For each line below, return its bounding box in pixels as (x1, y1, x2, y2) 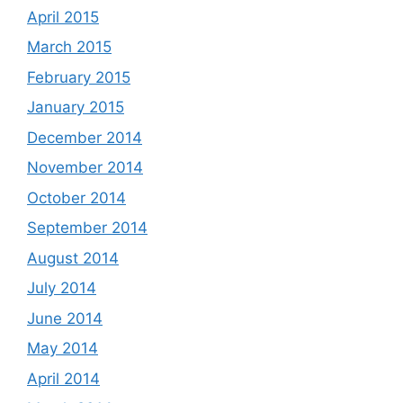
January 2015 (27, 98, 124, 116)
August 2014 (27, 248, 119, 267)
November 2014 (27, 158, 143, 176)
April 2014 (27, 369, 100, 388)
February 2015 (27, 67, 130, 86)
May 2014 (27, 339, 98, 357)
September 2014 (27, 219, 148, 237)
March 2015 (27, 38, 112, 56)
